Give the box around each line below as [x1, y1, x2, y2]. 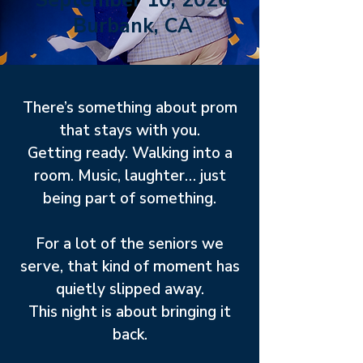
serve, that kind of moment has [19, 256, 240, 277]
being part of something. [43, 188, 216, 209]
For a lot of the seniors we [36, 233, 224, 254]
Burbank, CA [73, 12, 193, 40]
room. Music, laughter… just [33, 165, 226, 186]
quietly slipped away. [55, 279, 204, 300]
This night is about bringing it [28, 301, 231, 322]
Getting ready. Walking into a [27, 143, 233, 164]
